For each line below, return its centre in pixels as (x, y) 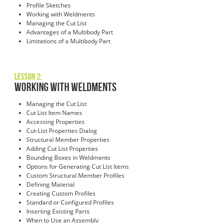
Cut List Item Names (54, 113)
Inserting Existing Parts (58, 212)
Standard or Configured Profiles (70, 203)
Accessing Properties (56, 122)
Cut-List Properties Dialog (62, 131)
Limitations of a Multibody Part (69, 41)
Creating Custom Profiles (61, 194)
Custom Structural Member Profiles (75, 176)
